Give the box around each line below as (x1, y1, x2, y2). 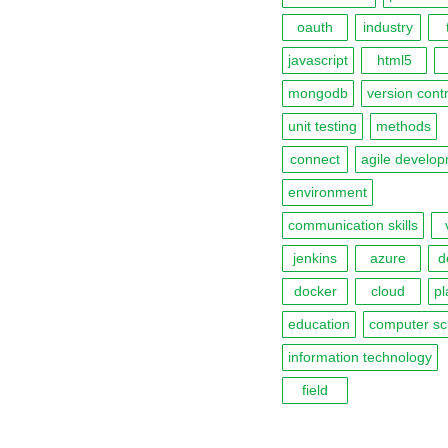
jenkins (293, 250, 337, 266)
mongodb (288, 85, 348, 101)
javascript (288, 52, 348, 68)
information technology (288, 349, 432, 365)
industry (363, 19, 413, 35)
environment (288, 184, 367, 200)
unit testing (288, 118, 357, 134)
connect (290, 151, 340, 167)
